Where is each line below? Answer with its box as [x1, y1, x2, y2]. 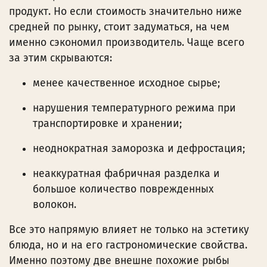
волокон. [33, 198, 76, 211]
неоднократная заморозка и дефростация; [33, 142, 245, 155]
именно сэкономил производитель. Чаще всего [9, 36, 244, 49]
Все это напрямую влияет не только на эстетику [9, 223, 249, 236]
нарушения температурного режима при [33, 101, 236, 114]
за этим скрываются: [9, 51, 112, 64]
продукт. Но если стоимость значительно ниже [9, 5, 242, 18]
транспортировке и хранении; [33, 117, 182, 130]
